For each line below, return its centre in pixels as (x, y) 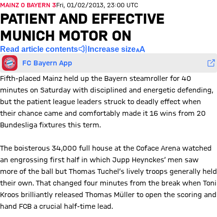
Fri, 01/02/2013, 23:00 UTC (97, 5)
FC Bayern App (47, 63)
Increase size (112, 49)
